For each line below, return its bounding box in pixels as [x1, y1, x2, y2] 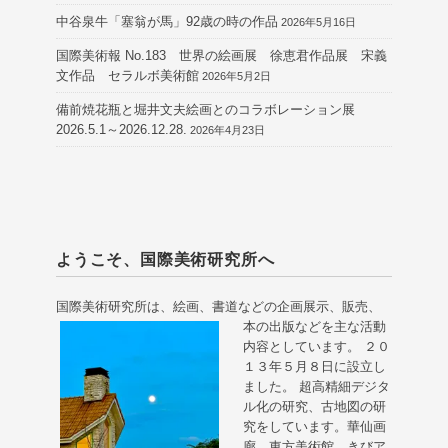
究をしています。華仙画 [243, 418, 386, 434]
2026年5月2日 [202, 69, 271, 82]
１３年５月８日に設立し [243, 358, 386, 374]
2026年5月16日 [281, 15, 356, 28]
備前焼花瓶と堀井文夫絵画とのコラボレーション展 [56, 101, 355, 117]
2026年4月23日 [190, 123, 265, 136]
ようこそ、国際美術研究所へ [56, 250, 275, 268]
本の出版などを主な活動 [243, 318, 386, 334]
